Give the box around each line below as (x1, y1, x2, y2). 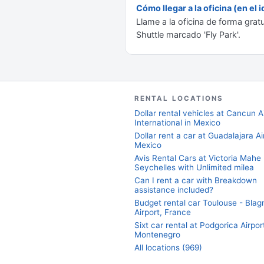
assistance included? (134, 185, 213, 194)
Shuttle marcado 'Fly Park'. (136, 29, 240, 39)
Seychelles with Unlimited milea (134, 163, 254, 172)
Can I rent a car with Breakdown (134, 176, 257, 185)
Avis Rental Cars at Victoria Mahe (134, 153, 261, 163)
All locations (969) (134, 243, 202, 252)
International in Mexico (134, 118, 220, 127)
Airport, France (134, 207, 191, 217)
